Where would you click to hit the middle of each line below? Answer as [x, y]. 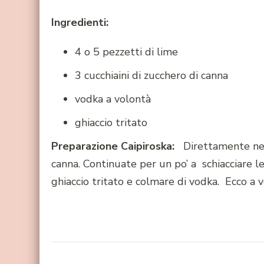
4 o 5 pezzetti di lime [126, 52]
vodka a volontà [113, 99]
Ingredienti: [80, 23]
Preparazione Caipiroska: [113, 146]
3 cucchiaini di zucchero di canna [151, 76]
